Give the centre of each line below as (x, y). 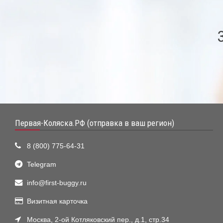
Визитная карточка (57, 201)
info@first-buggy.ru (57, 183)
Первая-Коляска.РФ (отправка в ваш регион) (95, 123)
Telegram (42, 164)
